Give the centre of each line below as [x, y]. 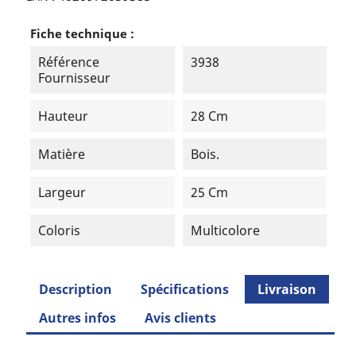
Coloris [60, 230]
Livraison [287, 289]
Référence [69, 62]
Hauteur [64, 116]
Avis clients [181, 318]
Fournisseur [75, 78]
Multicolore [225, 230]
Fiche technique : [83, 33]
